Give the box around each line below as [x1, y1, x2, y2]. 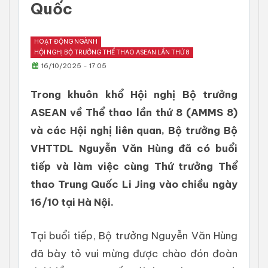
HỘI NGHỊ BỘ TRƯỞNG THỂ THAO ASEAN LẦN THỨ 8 [34, 48, 190, 57]
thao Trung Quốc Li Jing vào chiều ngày [31, 178, 237, 191]
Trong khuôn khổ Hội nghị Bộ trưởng [31, 88, 237, 101]
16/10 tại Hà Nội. [31, 196, 114, 209]
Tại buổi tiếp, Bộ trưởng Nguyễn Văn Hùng [31, 229, 237, 242]
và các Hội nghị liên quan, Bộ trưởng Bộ [31, 124, 237, 137]
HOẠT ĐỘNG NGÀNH [34, 38, 98, 46]
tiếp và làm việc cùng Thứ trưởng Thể [31, 160, 237, 173]
